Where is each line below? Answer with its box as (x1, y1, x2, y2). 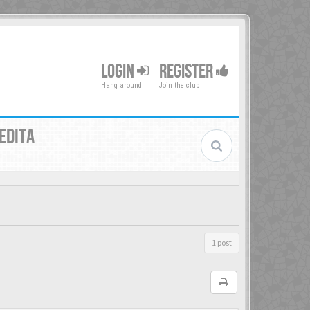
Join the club (159, 81, 199, 90)
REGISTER (159, 60, 216, 83)
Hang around (101, 81, 142, 90)
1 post (212, 237, 232, 248)
